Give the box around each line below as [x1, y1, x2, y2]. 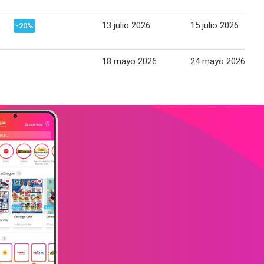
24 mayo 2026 [190, 56, 245, 67]
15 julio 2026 [190, 20, 239, 31]
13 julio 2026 [102, 20, 150, 31]
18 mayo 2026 [102, 56, 157, 67]
